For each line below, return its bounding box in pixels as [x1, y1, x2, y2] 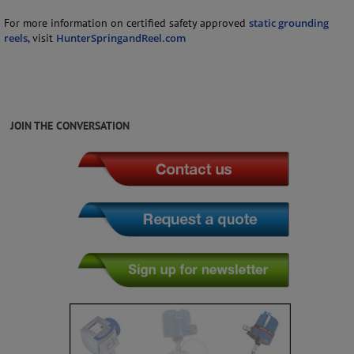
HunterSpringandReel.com [56, 31, 186, 46]
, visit [28, 31, 56, 46]
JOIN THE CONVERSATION [10, 119, 130, 134]
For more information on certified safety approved [4, 16, 249, 31]
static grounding [249, 16, 329, 31]
